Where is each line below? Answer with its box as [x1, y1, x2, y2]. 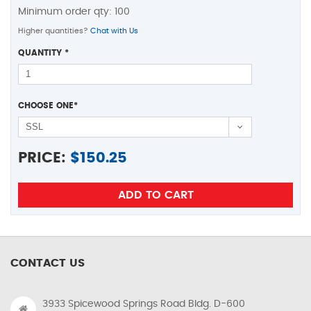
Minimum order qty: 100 [18, 6, 130, 17]
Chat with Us [90, 26, 138, 35]
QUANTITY [18, 48, 65, 57]
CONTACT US [10, 257, 85, 269]
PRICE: [18, 150, 66, 165]
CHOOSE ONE [18, 101, 74, 110]
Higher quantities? [18, 26, 90, 35]
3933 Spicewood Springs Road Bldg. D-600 [42, 299, 245, 309]
